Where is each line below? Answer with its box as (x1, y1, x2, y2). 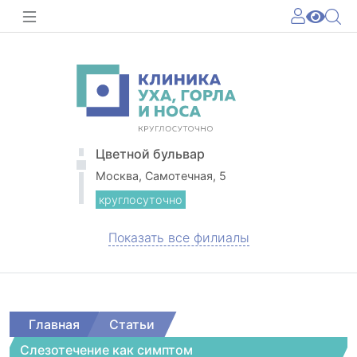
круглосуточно (99, 193, 182, 207)
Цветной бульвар (96, 146, 205, 163)
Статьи (109, 316, 155, 333)
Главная (29, 316, 80, 333)
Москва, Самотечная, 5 (96, 169, 226, 183)
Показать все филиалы (108, 229, 249, 246)
